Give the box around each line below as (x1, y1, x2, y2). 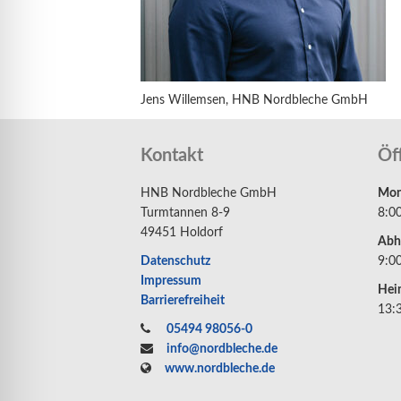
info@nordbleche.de (166, 343, 277, 355)
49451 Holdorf (141, 226, 223, 239)
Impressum (141, 275, 201, 287)
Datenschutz (141, 255, 210, 268)
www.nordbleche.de (165, 363, 275, 375)
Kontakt (141, 147, 203, 165)
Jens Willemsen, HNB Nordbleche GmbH (141, 94, 368, 107)
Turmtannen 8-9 (141, 207, 230, 219)
